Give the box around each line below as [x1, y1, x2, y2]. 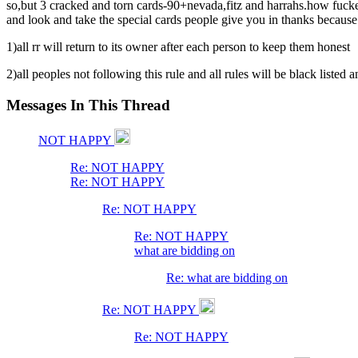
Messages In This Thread [6, 96, 170, 113]
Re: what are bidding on [166, 271, 288, 285]
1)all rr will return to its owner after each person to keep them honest [6, 39, 350, 54]
